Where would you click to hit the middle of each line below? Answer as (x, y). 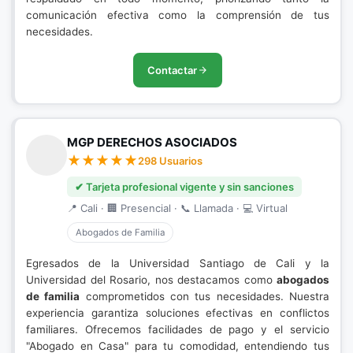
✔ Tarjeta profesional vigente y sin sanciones (184, 187)
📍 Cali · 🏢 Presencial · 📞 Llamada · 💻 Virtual (177, 208)
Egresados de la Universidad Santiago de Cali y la (178, 263)
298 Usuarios (170, 161)
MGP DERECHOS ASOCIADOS (152, 142)
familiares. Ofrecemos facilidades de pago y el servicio (178, 329)
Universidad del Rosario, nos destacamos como (151, 280)
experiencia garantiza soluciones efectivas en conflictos (178, 313)
